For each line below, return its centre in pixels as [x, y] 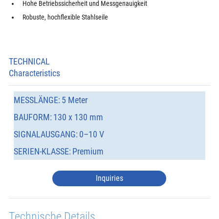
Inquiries [109, 178]
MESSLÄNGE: [37, 100]
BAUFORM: [33, 117]
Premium [88, 152]
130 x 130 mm [78, 117]
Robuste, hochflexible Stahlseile [66, 17]
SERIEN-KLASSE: [42, 152]
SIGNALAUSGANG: [45, 134]
